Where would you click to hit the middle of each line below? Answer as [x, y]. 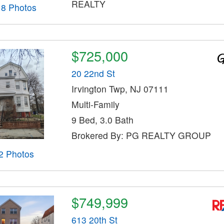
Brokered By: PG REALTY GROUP [141, 135]
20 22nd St [93, 73]
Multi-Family [95, 104]
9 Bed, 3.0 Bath [102, 119]
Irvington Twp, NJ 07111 [120, 88]
